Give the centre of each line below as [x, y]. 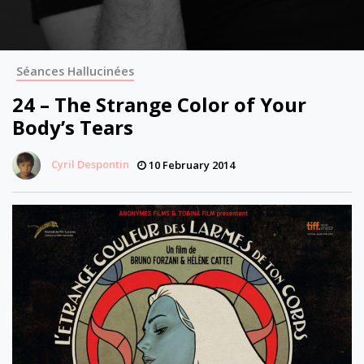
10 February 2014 [191, 165]
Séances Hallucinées [75, 71]
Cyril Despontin [90, 164]
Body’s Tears [73, 127]
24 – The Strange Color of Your [159, 104]
